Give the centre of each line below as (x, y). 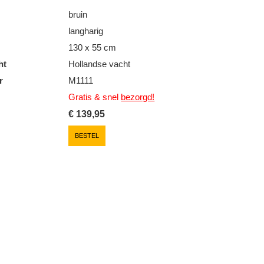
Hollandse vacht (100, 64)
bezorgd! (138, 97)
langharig (86, 31)
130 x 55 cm (93, 47)
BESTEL (87, 135)
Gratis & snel (95, 97)
